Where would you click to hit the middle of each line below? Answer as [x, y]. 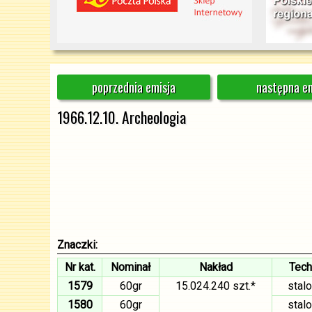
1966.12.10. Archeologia [122, 117]
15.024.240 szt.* [216, 286]
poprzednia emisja [134, 87]
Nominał [131, 267]
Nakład [216, 267]
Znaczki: [77, 245]
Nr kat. [80, 267]
